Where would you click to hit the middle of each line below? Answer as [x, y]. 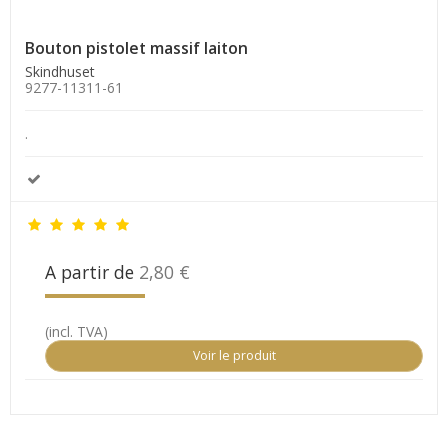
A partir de [92, 271]
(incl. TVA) [76, 331]
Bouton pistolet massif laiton [136, 47]
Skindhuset [60, 71]
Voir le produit [234, 355]
